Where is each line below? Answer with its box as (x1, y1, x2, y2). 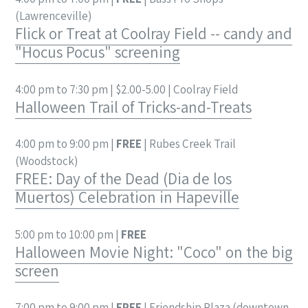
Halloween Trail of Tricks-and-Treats (15, 96, 252, 118)
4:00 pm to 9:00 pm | (15, 136, 116, 152)
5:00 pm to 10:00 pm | (15, 226, 121, 242)
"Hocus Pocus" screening (15, 42, 180, 63)
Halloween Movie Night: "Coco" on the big (15, 241, 293, 263)
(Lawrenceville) (15, 8, 91, 24)
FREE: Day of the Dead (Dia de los (15, 168, 232, 190)
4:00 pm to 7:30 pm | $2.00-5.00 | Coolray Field (15, 81, 238, 97)
